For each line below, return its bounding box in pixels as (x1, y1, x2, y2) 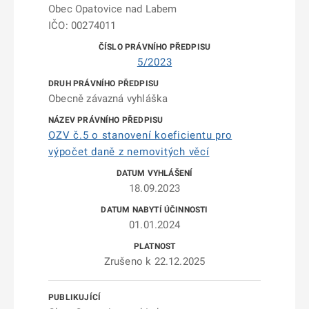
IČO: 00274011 (48, 19, 117, 32)
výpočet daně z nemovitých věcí (48, 146, 210, 158)
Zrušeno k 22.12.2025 (103, 255, 206, 268)
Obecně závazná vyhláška (48, 92, 168, 105)
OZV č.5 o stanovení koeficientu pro (48, 129, 232, 141)
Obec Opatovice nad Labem (48, 3, 177, 15)
